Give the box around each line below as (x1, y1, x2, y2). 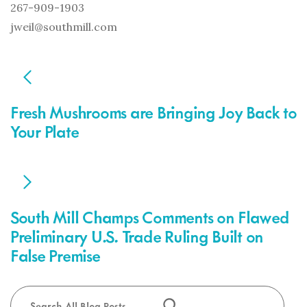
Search (10, 288, 51, 305)
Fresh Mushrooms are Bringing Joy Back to (10, 101, 297, 124)
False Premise (10, 244, 100, 267)
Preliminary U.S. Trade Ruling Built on (10, 225, 264, 248)
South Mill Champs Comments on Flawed (10, 206, 289, 229)
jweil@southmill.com (10, 20, 117, 34)
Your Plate (10, 120, 79, 143)
